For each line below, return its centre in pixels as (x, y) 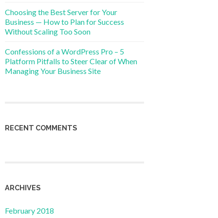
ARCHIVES (23, 188)
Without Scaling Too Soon (48, 31)
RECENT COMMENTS (41, 127)
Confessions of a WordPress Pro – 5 (64, 51)
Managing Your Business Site (53, 71)
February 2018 (29, 211)
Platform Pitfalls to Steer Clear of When (71, 61)
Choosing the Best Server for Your (61, 12)
